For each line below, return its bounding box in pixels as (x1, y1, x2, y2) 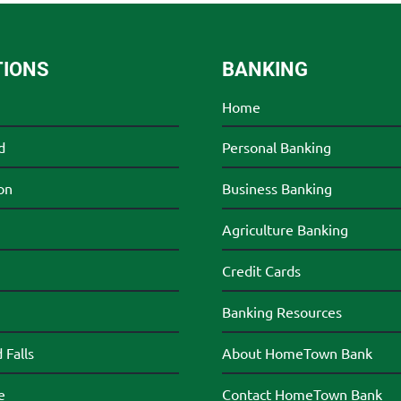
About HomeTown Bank (221, 344, 372, 363)
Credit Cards (221, 261, 301, 280)
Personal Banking (221, 138, 331, 157)
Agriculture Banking (221, 220, 348, 239)
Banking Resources (221, 303, 342, 321)
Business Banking (221, 179, 332, 198)
